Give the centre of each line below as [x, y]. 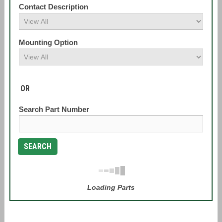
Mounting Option [48, 42]
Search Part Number [54, 109]
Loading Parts [111, 187]
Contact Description [53, 7]
